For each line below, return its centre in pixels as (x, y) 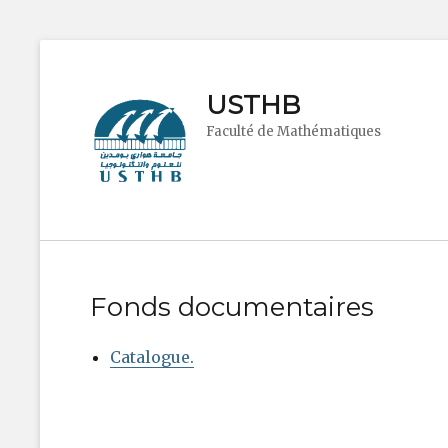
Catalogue (150, 357)
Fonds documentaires (232, 307)
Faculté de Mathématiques (293, 132)
